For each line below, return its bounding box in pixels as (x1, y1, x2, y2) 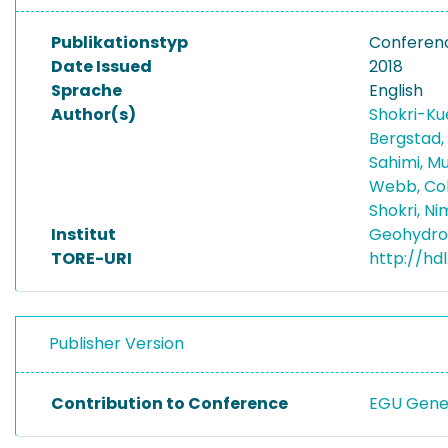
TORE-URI (51, 247, 132, 270)
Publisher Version (49, 332, 184, 355)
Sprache (51, 79, 122, 102)
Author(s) (51, 103, 136, 126)
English (369, 79, 423, 102)
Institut (51, 223, 116, 246)
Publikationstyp (51, 31, 188, 54)
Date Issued (51, 55, 152, 78)
